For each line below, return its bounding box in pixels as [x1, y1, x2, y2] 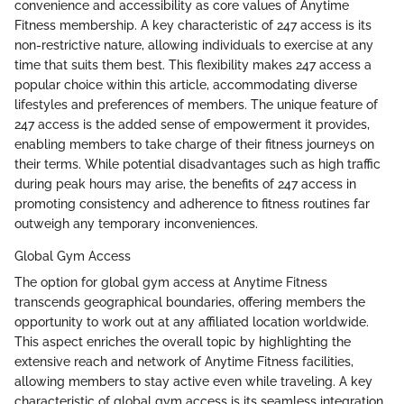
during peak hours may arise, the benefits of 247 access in [14, 176, 356, 191]
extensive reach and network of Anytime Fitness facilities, [14, 353, 353, 369]
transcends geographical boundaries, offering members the [14, 294, 365, 309]
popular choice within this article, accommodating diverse [14, 77, 357, 92]
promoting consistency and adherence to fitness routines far [14, 196, 370, 211]
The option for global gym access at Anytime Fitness [14, 274, 327, 289]
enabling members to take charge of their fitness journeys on [14, 136, 374, 151]
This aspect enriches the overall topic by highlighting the [14, 334, 351, 349]
